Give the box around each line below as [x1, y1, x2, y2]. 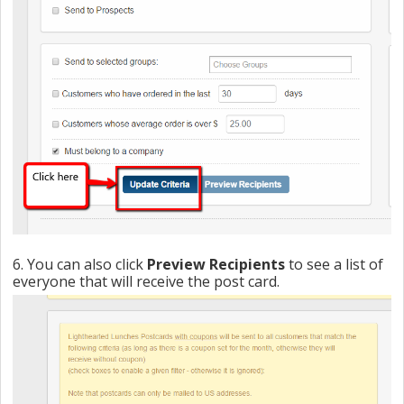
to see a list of [285, 253, 383, 274]
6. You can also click [13, 253, 143, 274]
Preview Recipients [143, 253, 285, 274]
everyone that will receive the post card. [13, 271, 283, 291]
